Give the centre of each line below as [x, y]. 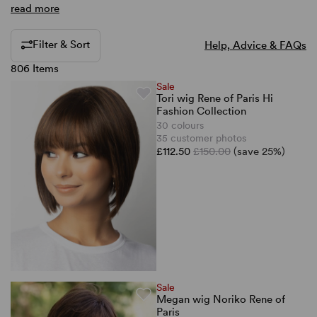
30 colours [180, 125]
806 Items [35, 69]
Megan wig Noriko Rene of [221, 299]
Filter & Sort [61, 45]
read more [35, 8]
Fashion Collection [201, 111]
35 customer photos [201, 138]
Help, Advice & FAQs [255, 45]
